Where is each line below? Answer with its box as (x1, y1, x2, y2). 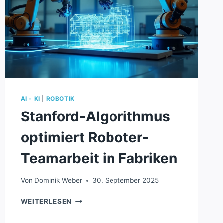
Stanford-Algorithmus (20, 108, 170, 125)
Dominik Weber (34, 176, 82, 185)
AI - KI (20, 94, 40, 102)
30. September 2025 (92, 176, 159, 185)
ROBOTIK (46, 94, 75, 102)
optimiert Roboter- (20, 128, 149, 146)
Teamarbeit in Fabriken (20, 149, 177, 167)
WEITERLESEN (20, 197, 72, 206)
